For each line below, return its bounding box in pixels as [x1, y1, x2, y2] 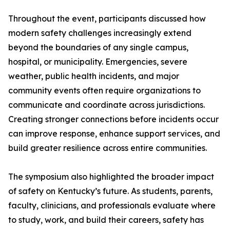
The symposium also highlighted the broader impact [8, 171, 214, 182]
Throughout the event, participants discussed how [8, 13, 206, 24]
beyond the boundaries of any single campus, [8, 42, 188, 53]
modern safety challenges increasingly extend [8, 28, 191, 39]
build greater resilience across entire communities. [8, 143, 207, 154]
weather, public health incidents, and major [8, 71, 179, 82]
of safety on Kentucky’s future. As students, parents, [8, 186, 213, 197]
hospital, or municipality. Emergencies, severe [8, 56, 187, 67]
